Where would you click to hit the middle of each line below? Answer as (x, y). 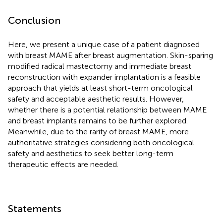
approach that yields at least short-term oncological (100, 88)
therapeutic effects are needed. (63, 164)
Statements (35, 208)
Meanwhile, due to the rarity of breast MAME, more (98, 131)
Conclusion (34, 20)
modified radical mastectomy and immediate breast (100, 66)
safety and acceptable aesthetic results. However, (96, 99)
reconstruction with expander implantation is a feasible (104, 77)
